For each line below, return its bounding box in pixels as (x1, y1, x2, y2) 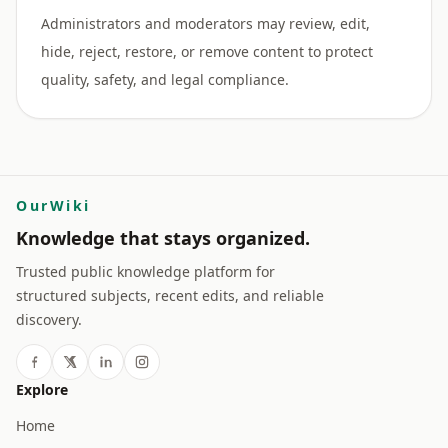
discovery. (16, 310, 82, 329)
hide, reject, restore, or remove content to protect (41, 42, 373, 61)
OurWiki (16, 196, 91, 215)
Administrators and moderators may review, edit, (41, 14, 370, 33)
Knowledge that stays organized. (16, 226, 310, 250)
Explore (16, 380, 68, 399)
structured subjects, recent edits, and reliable (16, 286, 324, 305)
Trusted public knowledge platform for (16, 262, 275, 281)
